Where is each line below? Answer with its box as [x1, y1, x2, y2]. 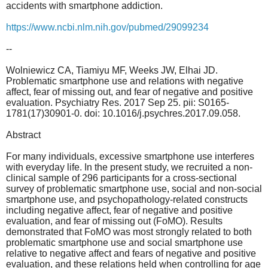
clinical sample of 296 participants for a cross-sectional [6, 172, 237, 183]
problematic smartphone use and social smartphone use [6, 237, 243, 248]
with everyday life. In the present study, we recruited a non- [6, 162, 252, 172]
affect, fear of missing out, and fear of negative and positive [6, 86, 253, 97]
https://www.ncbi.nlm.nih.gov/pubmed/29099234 [6, 22, 209, 32]
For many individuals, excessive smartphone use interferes [6, 151, 254, 162]
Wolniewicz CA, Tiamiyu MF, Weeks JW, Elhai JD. [6, 65, 218, 75]
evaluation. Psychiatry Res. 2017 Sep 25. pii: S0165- [6, 97, 229, 108]
